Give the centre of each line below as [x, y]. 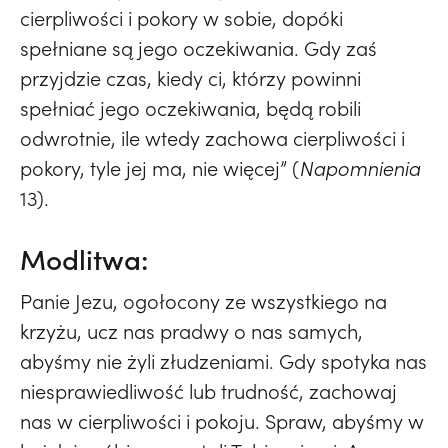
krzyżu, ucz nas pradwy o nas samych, [191, 331]
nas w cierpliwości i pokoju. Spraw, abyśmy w [222, 421]
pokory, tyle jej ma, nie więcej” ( [159, 168]
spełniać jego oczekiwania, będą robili [190, 108]
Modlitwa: [84, 259]
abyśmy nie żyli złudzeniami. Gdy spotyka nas [223, 361]
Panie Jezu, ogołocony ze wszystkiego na [203, 301]
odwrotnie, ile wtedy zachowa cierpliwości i [212, 138]
